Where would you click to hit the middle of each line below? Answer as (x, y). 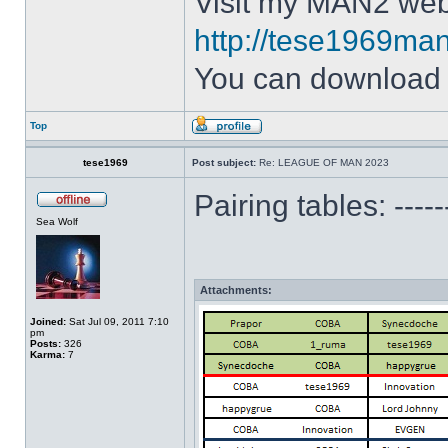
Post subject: (224, 162)
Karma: (47, 354)
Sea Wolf (57, 221)
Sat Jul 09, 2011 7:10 (117, 321)
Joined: (48, 321)
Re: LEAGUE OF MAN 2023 (322, 162)
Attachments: (236, 290)
